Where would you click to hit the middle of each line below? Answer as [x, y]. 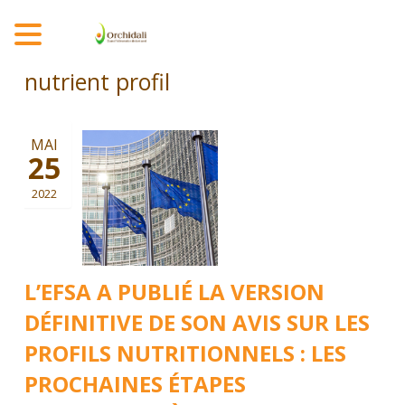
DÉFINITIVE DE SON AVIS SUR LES [197, 322]
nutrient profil [97, 81]
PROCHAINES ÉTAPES [135, 384]
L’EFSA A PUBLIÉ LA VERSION [174, 292]
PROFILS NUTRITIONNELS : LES [185, 353]
